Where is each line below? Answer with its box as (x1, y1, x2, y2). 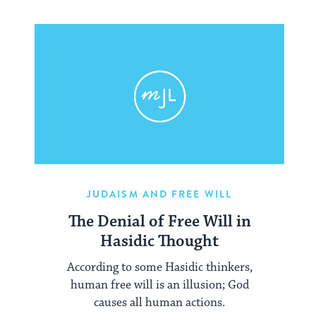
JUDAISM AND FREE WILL (86, 187, 233, 202)
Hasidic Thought (100, 231, 219, 253)
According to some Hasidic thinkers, (66, 259, 253, 275)
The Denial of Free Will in (68, 212, 251, 233)
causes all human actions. (94, 294, 225, 310)
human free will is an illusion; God (70, 276, 249, 293)
